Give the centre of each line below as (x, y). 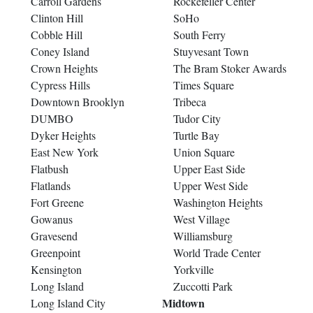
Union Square (204, 152)
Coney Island (60, 51)
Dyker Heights (63, 135)
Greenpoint (56, 252)
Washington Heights (218, 202)
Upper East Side (209, 168)
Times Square (204, 85)
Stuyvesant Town (211, 51)
